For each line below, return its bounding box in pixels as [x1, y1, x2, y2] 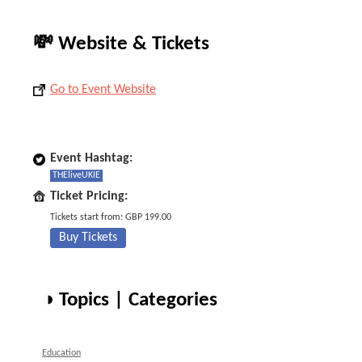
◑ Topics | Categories [42, 290, 217, 310]
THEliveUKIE [53, 170, 100, 180]
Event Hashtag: [50, 152, 133, 165]
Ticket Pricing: [50, 190, 128, 203]
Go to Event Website [50, 83, 156, 96]
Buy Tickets [59, 231, 117, 244]
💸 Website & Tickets [33, 34, 209, 54]
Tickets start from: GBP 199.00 [50, 213, 171, 222]
